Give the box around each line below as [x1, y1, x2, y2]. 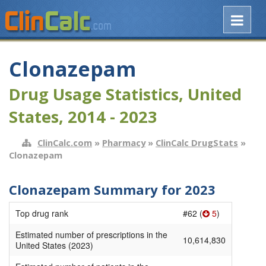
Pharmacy [102, 136, 145, 148]
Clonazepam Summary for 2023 [9, 180, 216, 198]
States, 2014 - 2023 [9, 106, 157, 128]
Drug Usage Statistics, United [9, 83, 242, 106]
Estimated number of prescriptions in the [15, 229, 167, 241]
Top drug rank [15, 207, 68, 220]
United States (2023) [15, 239, 93, 252]
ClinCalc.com [37, 136, 92, 148]
